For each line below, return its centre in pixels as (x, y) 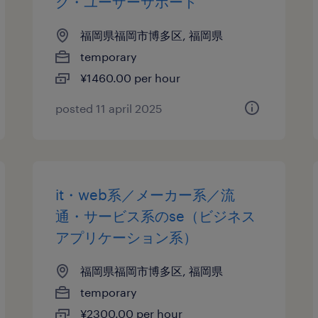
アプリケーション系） (127, 237)
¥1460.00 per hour (131, 78)
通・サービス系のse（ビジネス (156, 216)
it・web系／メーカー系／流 (146, 194)
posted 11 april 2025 (109, 108)
